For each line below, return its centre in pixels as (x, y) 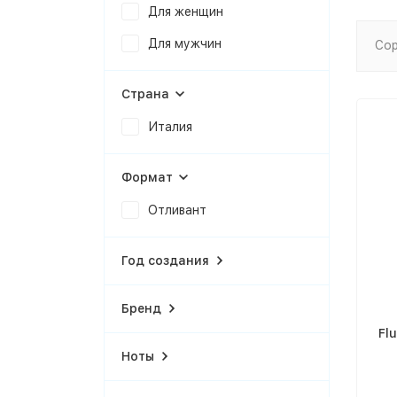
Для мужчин (185, 43)
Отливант (177, 210)
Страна (145, 94)
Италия (170, 127)
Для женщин (186, 12)
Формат (147, 177)
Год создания (165, 261)
